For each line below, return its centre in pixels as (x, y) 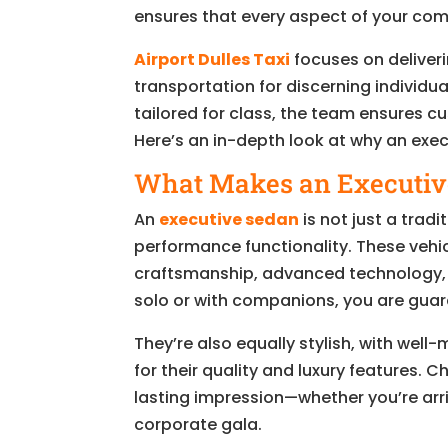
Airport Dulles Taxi (212, 59)
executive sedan (229, 219)
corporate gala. (198, 424)
